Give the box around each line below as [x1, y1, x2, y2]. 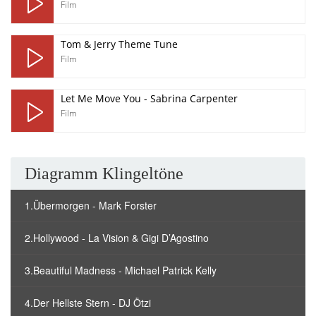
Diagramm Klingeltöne [25, 164, 183, 183]
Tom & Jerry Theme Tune [61, 37, 178, 51]
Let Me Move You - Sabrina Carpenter [61, 92, 238, 105]
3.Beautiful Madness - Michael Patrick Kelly [25, 263, 217, 277]
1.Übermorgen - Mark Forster [25, 198, 157, 212]
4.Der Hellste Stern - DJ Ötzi [25, 296, 151, 310]
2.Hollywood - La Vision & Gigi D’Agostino [25, 231, 209, 245]
